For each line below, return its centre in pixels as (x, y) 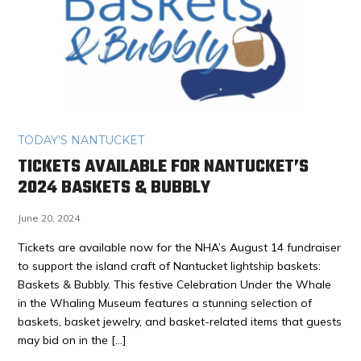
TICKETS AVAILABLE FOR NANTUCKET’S (164, 167)
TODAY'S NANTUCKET (81, 141)
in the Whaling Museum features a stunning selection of (165, 303)
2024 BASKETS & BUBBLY (114, 188)
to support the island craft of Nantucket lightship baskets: (170, 266)
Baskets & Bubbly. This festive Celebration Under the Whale (175, 285)
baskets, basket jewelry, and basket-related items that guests (180, 322)
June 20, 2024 (49, 218)
